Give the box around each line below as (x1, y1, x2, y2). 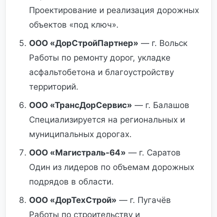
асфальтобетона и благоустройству (29, 67, 174, 77)
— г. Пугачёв (117, 195, 171, 205)
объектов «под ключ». (29, 20, 119, 30)
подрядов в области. (29, 177, 114, 186)
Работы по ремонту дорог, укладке (29, 53, 170, 62)
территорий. (29, 82, 78, 92)
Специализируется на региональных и (29, 115, 185, 124)
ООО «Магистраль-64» (29, 148, 126, 157)
